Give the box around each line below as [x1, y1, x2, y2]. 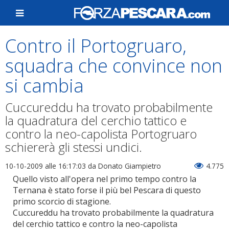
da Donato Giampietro [86, 161, 161, 171]
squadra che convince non [5, 53, 222, 78]
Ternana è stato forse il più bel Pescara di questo [13, 185, 201, 196]
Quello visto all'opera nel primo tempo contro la [13, 173, 196, 185]
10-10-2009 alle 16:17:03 [5, 161, 86, 171]
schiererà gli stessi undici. [5, 139, 142, 155]
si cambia [5, 73, 84, 98]
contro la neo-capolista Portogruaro [5, 125, 197, 142]
